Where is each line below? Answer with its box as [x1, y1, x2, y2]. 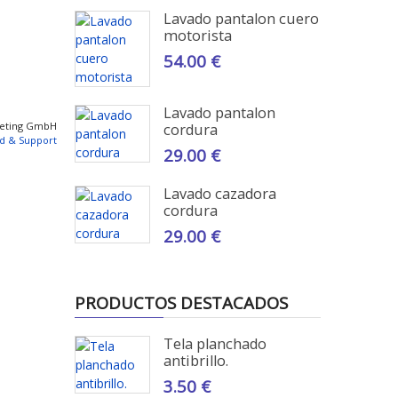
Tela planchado [163, 334, 267, 354]
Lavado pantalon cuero [163, 9, 319, 28]
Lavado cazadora [163, 184, 276, 203]
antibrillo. [163, 351, 228, 370]
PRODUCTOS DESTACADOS [74, 291, 288, 314]
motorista [163, 26, 232, 45]
